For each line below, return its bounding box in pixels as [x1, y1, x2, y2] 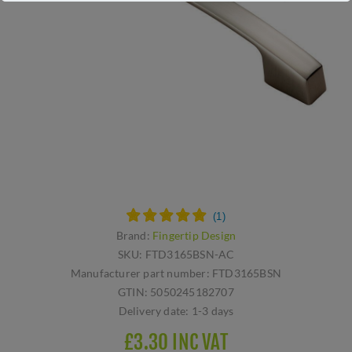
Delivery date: [118, 304, 189, 318]
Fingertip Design [152, 229, 236, 243]
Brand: [115, 229, 150, 243]
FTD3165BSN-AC [145, 247, 235, 262]
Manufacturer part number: [70, 266, 210, 280]
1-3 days [191, 304, 234, 318]
